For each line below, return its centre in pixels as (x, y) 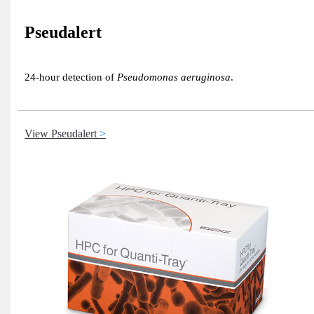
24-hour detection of (71, 77)
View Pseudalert (61, 133)
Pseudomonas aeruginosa (174, 77)
